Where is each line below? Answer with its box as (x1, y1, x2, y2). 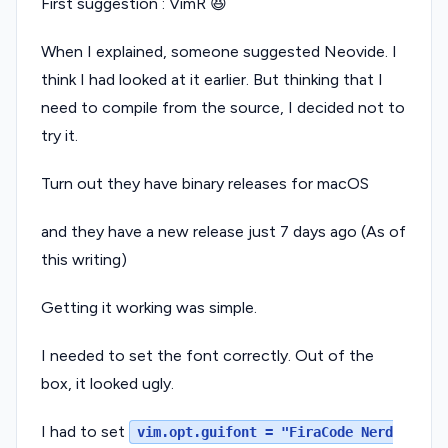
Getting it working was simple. (41, 297, 257, 317)
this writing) (41, 249, 127, 269)
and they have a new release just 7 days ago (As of (41, 221, 406, 241)
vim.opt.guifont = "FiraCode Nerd (137, 423, 393, 440)
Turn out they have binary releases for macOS (41, 173, 369, 193)
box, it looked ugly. (41, 373, 174, 393)
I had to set (41, 421, 129, 441)
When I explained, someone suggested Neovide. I (41, 41, 397, 61)
